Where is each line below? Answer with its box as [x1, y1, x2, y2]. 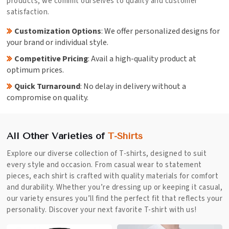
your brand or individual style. [7, 37, 108, 48]
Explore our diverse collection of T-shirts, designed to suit [7, 148, 207, 159]
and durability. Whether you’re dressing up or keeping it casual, [7, 182, 222, 193]
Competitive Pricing [14, 53, 88, 64]
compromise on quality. [7, 92, 88, 103]
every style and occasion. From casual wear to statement [7, 159, 202, 170]
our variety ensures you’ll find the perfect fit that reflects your [7, 193, 222, 204]
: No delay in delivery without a [80, 81, 186, 92]
